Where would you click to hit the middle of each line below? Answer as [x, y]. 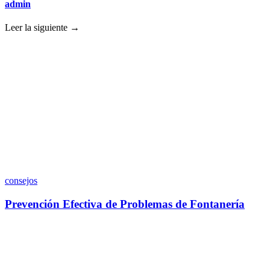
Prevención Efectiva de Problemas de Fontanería [125, 204]
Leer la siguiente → [42, 28]
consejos [21, 181]
